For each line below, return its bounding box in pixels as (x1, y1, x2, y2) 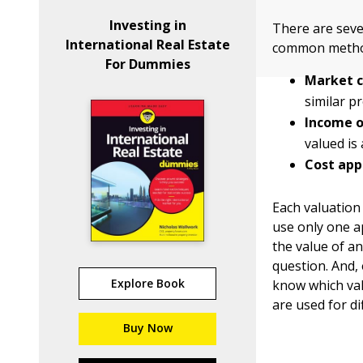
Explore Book (110, 275, 185, 291)
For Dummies (105, 55, 190, 73)
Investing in (109, 16, 186, 34)
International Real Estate (65, 36, 230, 53)
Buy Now (122, 320, 173, 335)
